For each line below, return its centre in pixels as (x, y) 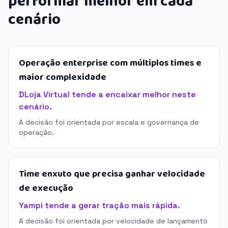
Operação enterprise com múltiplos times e (110, 63)
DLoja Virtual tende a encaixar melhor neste (107, 94)
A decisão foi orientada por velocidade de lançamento (113, 221)
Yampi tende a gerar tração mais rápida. (99, 205)
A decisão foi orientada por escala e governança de (109, 122)
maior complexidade (63, 77)
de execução (46, 188)
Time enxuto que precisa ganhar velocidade (112, 174)
